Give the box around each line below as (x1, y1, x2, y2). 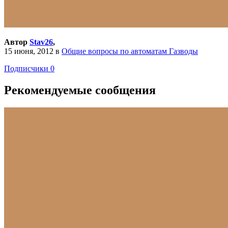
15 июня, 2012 (4, 46, 53, 55)
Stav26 (30, 37, 53, 46)
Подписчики (4, 64, 48, 73)
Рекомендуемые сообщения (4, 83, 156, 97)
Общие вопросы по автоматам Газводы (62, 46, 198, 55)
